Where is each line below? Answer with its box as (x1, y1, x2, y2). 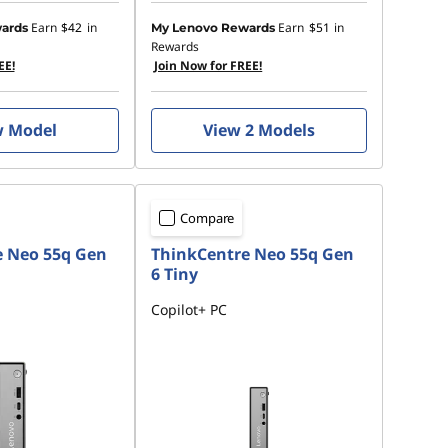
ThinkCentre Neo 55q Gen (151, 243, 355, 265)
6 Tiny (151, 263, 199, 285)
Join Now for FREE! (154, 57, 263, 74)
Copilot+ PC (151, 300, 228, 319)
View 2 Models (203, 119, 316, 141)
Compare (180, 209, 235, 227)
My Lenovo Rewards (151, 20, 276, 35)
